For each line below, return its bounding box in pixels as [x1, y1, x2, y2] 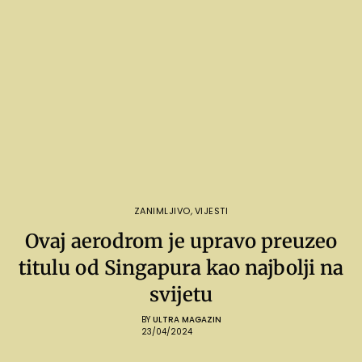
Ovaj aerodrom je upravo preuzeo [25, 228, 337, 254]
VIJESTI [194, 204, 229, 217]
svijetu [149, 281, 213, 307]
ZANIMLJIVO [133, 204, 192, 217]
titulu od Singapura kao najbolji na [19, 255, 343, 280]
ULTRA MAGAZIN [152, 313, 221, 326]
